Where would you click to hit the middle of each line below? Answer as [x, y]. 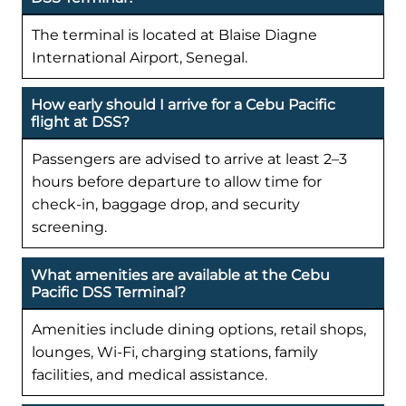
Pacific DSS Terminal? [108, 292]
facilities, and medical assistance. [150, 374]
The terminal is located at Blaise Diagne [174, 35]
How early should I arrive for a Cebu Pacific [183, 105]
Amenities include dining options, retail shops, [199, 329]
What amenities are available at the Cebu [180, 275]
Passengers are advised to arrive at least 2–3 [189, 159]
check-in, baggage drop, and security [166, 205]
